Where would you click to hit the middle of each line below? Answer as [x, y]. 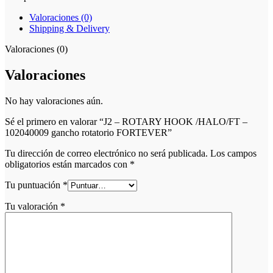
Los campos [233, 153]
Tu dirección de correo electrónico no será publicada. [106, 153]
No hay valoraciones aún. [54, 101]
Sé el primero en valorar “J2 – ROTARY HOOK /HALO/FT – [126, 121]
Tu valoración [33, 206]
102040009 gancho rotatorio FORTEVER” [88, 132]
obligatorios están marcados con [67, 164]
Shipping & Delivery [69, 28]
